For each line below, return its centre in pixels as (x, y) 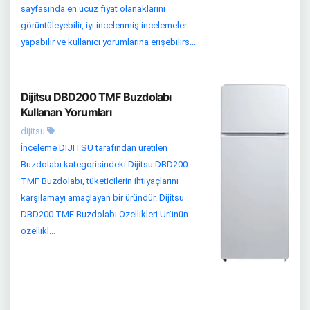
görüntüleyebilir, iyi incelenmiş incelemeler (104, 25)
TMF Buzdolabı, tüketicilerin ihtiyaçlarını (100, 181)
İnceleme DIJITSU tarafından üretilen (94, 147)
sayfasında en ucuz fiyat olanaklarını (93, 8)
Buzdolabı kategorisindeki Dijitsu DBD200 (104, 164)
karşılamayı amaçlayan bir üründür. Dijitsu (102, 197)
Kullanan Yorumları (66, 112)
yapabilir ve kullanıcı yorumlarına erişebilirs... (108, 42)
